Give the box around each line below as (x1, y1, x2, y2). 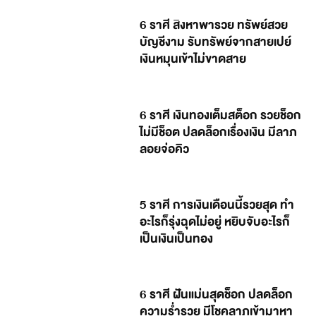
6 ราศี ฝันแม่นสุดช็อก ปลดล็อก (140, 284, 293, 305)
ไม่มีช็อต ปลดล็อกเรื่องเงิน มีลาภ (140, 121, 298, 142)
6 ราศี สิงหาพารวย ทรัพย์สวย (140, 15, 288, 36)
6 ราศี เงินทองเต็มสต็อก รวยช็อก (140, 104, 302, 126)
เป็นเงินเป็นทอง (140, 229, 214, 250)
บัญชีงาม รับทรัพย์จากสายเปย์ (140, 32, 292, 53)
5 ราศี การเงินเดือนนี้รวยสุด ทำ (140, 195, 295, 216)
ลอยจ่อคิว (140, 138, 190, 159)
